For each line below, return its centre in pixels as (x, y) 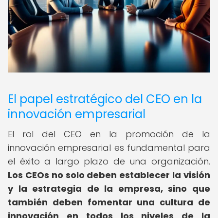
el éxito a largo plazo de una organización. (109, 161)
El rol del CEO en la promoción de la (109, 134)
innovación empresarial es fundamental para (109, 148)
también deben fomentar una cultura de (109, 202)
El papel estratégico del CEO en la (105, 99)
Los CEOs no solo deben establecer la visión (109, 175)
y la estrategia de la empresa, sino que (109, 189)
